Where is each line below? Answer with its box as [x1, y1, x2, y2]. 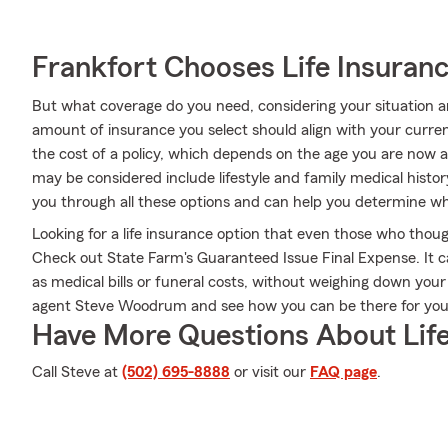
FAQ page [310, 364, 377, 380]
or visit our [230, 364, 310, 380]
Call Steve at [32, 364, 122, 380]
